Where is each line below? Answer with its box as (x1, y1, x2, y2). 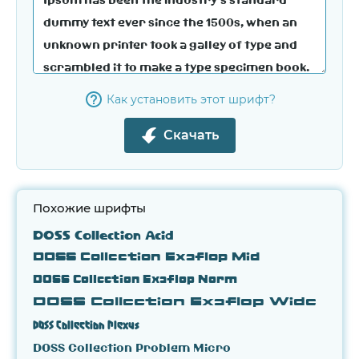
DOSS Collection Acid (33, 225, 174, 244)
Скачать (163, 127, 219, 143)
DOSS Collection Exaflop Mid (33, 248, 260, 266)
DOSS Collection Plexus (33, 314, 139, 335)
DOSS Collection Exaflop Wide (33, 292, 317, 311)
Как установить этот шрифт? (106, 92, 276, 107)
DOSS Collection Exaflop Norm (33, 270, 237, 288)
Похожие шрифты (33, 200, 146, 216)
